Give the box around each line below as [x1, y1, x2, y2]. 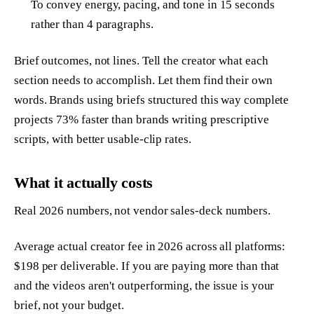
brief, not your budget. [14, 299, 125, 313]
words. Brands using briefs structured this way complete [14, 93, 289, 107]
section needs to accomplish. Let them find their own [14, 74, 273, 88]
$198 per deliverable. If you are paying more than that [14, 259, 280, 273]
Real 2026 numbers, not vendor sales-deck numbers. [14, 203, 271, 217]
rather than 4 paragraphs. [30, 18, 153, 32]
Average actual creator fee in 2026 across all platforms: [14, 240, 286, 254]
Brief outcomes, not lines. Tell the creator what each [14, 54, 268, 68]
